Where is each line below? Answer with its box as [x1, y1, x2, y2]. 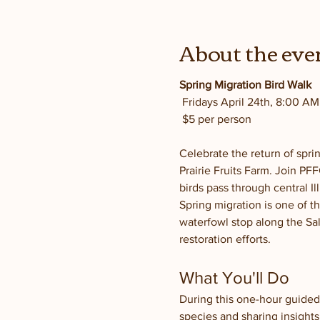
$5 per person [181, 113, 251, 125]
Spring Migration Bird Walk [179, 79, 311, 91]
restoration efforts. [179, 233, 271, 245]
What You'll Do [179, 268, 289, 287]
